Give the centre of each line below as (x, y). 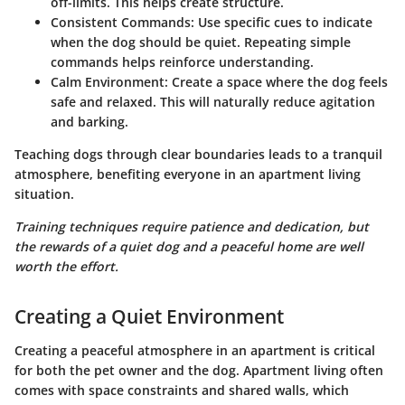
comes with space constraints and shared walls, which (182, 391)
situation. (44, 193)
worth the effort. (66, 266)
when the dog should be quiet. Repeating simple (201, 42)
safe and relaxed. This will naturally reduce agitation (213, 101)
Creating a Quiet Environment (149, 316)
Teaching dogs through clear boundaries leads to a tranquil (198, 154)
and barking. (89, 121)
